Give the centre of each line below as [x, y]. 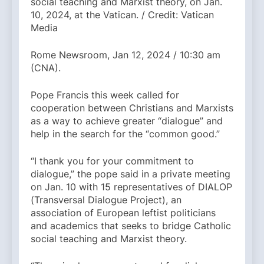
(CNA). [46, 68]
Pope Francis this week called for [105, 95]
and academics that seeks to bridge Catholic [131, 226]
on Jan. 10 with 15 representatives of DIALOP [131, 187]
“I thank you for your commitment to [112, 161]
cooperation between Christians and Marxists [132, 108]
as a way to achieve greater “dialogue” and [127, 121]
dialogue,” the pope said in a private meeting [131, 174]
